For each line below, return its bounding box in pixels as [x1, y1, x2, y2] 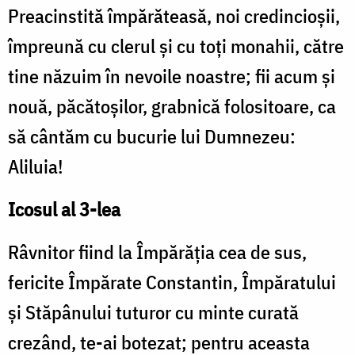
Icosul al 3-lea [8, 197, 120, 223]
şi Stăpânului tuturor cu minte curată [8, 300, 299, 326]
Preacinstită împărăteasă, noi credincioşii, [8, 3, 340, 29]
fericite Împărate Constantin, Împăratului [8, 269, 336, 296]
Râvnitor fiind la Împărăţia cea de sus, [8, 239, 307, 265]
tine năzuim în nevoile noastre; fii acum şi [8, 63, 335, 90]
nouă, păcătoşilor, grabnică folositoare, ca [8, 94, 336, 120]
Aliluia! [8, 154, 63, 180]
